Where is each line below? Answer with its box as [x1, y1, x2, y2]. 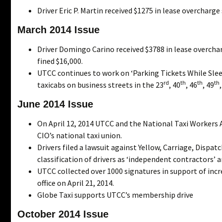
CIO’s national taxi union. [37, 130, 122, 140]
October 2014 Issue [17, 208, 109, 220]
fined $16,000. [37, 55, 83, 66]
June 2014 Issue [17, 98, 93, 110]
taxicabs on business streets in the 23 [37, 79, 164, 90]
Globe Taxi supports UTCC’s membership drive [37, 189, 193, 200]
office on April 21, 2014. [37, 177, 114, 188]
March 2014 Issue [17, 24, 100, 35]
